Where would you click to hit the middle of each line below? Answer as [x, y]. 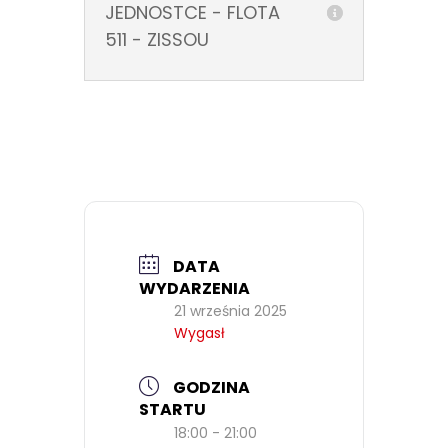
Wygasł [199, 332]
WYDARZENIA [194, 288]
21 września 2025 [230, 310]
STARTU [172, 409]
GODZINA [211, 387]
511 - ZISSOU [157, 40]
